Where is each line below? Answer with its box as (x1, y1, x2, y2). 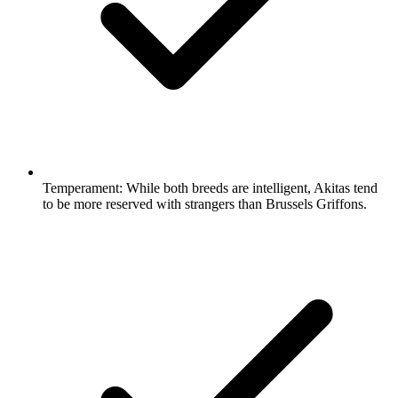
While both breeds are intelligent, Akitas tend (123, 179, 378, 195)
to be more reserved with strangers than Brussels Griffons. (43, 195, 367, 211)
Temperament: (43, 179, 123, 195)
